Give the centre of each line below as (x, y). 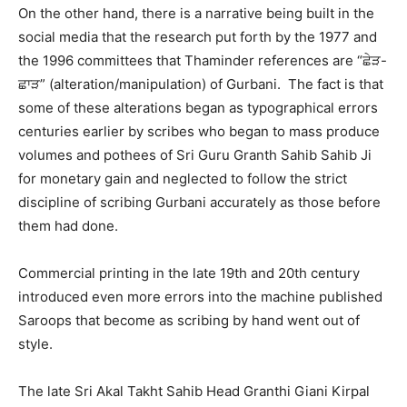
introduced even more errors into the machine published (200, 296)
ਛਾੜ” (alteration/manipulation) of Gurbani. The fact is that (201, 84)
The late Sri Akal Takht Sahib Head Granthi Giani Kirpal (194, 391)
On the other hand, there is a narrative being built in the (196, 13)
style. (35, 343)
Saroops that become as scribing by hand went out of (189, 320)
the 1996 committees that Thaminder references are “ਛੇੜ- (203, 60)
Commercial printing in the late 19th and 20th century (189, 273)
